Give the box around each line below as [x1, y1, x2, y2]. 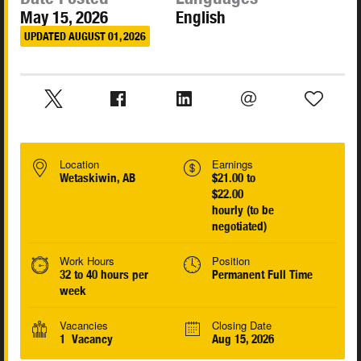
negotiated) [211, 219, 267, 234]
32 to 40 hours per [60, 268, 148, 282]
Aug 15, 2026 [211, 332, 274, 346]
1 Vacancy [60, 332, 113, 346]
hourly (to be [211, 203, 274, 218]
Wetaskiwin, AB [60, 171, 135, 185]
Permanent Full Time [211, 268, 313, 282]
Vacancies [60, 317, 108, 334]
